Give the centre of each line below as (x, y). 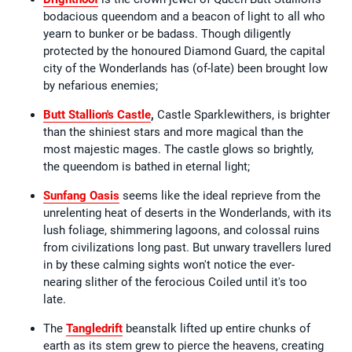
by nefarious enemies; (101, 85)
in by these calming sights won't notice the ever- (169, 264)
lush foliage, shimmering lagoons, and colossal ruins (181, 230)
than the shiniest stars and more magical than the (173, 132)
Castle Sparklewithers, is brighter (244, 114)
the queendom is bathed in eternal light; (147, 166)
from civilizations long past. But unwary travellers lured (187, 247)
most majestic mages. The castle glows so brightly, (178, 149)
